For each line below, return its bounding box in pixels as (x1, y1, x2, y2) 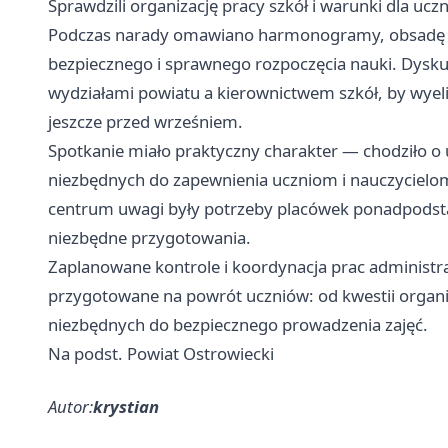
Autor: (48, 395, 93, 419)
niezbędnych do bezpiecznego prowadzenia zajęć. (48, 313, 428, 337)
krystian (93, 395, 159, 419)
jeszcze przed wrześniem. (48, 110, 243, 134)
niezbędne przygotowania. (48, 226, 251, 250)
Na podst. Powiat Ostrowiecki (48, 342, 274, 366)
